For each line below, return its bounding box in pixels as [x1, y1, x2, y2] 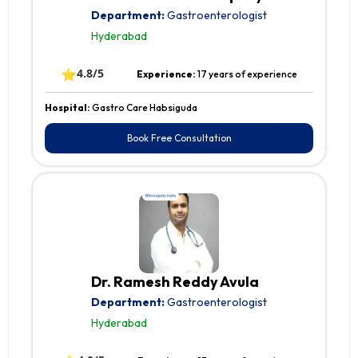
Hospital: [45, 101, 92, 114]
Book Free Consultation [126, 132, 232, 145]
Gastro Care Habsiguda [92, 101, 197, 114]
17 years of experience [197, 68, 297, 81]
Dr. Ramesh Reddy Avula [91, 272, 259, 292]
